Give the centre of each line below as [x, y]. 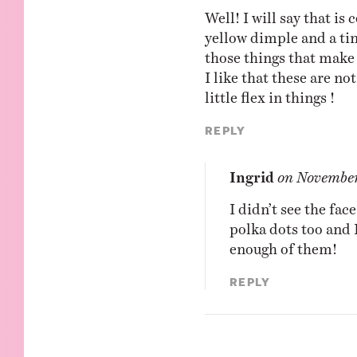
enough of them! [283, 245]
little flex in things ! [269, 93]
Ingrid [251, 173]
